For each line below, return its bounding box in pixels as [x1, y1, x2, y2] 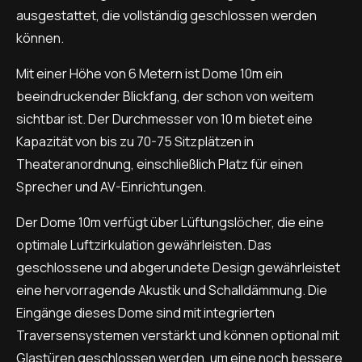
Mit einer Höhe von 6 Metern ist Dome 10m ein [16, 65, 283, 83]
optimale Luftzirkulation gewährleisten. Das [16, 236, 271, 255]
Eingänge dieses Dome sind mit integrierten [16, 304, 275, 322]
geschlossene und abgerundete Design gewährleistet [16, 259, 340, 277]
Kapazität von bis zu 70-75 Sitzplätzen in [16, 133, 254, 151]
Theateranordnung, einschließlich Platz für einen [16, 155, 303, 174]
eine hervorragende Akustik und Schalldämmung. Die [16, 281, 327, 300]
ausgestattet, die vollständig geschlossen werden [16, 6, 317, 25]
